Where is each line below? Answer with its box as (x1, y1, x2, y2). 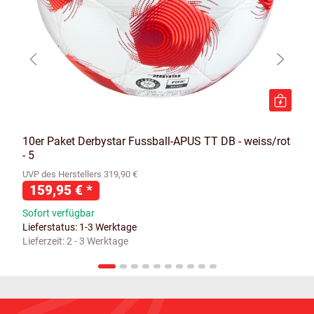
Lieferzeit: (22, 235, 67, 247)
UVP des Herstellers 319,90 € (22, 169, 137, 180)
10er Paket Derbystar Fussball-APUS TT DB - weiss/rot (22, 135, 290, 149)
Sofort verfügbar (22, 207, 95, 219)
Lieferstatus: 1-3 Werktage (22, 221, 137, 233)
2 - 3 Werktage (67, 235, 128, 247)
